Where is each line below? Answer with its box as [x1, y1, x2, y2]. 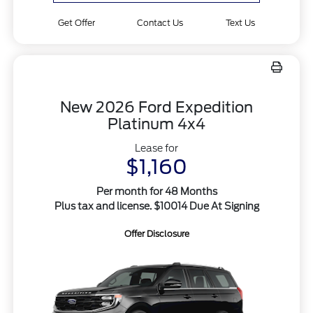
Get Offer [57, 17, 95, 28]
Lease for [135, 142, 178, 154]
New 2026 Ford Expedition [60, 98, 253, 116]
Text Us [226, 17, 256, 28]
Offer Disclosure [124, 228, 189, 239]
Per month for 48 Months [96, 185, 217, 197]
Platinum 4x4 [108, 115, 205, 133]
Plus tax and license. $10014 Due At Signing [54, 200, 259, 212]
